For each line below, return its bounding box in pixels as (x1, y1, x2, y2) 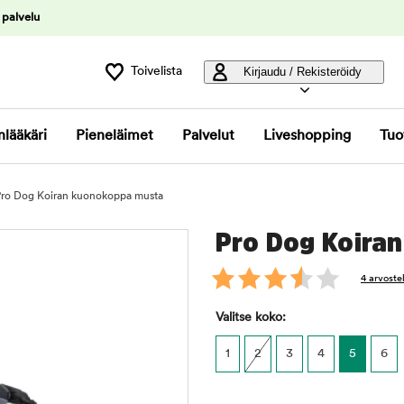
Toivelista (131, 65, 182, 78)
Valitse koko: (216, 311, 286, 325)
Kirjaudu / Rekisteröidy (243, 65, 362, 78)
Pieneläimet (76, 129, 153, 143)
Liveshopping (263, 129, 351, 143)
